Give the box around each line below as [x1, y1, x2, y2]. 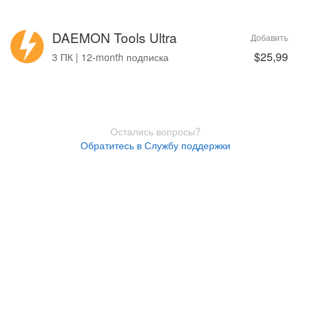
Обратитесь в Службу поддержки [81, 138, 230, 152]
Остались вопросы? [110, 124, 201, 138]
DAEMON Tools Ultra [52, 28, 177, 47]
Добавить [251, 31, 288, 43]
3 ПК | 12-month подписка [52, 50, 169, 64]
